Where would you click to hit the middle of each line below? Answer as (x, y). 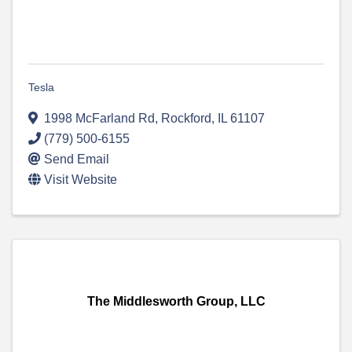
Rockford (186, 119)
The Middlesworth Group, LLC (176, 302)
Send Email (77, 159)
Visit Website (81, 180)
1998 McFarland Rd (99, 119)
